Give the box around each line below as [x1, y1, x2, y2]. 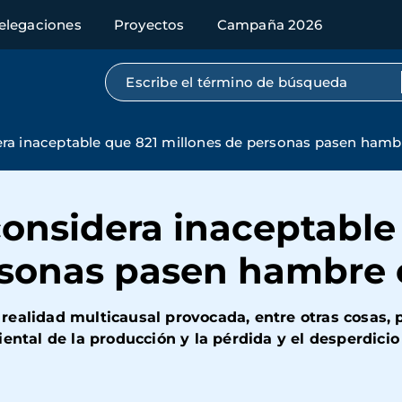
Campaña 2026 [216, 16, 323, 33]
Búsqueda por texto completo [123, 69, 342, 87]
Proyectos [113, 16, 185, 33]
